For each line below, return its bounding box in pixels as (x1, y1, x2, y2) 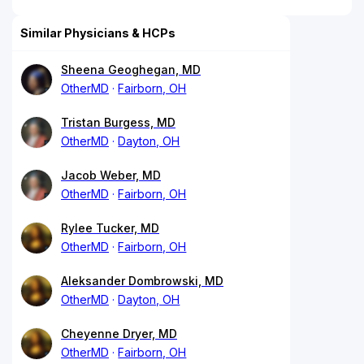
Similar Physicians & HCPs (20, 25, 175, 40)
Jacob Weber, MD (61, 167, 161, 182)
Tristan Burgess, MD (61, 115, 175, 129)
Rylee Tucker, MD (61, 220, 159, 235)
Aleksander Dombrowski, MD (61, 273, 223, 288)
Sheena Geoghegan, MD (61, 62, 201, 76)
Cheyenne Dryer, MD (61, 326, 177, 340)
